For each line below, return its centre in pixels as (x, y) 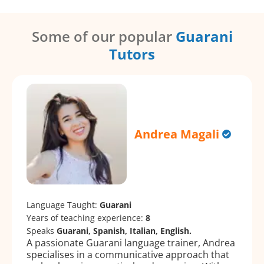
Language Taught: (63, 204)
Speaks (42, 230)
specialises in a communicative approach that (128, 254)
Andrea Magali (177, 134)
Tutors (132, 54)
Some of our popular (103, 37)
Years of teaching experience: (86, 217)
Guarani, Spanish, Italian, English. (124, 230)
